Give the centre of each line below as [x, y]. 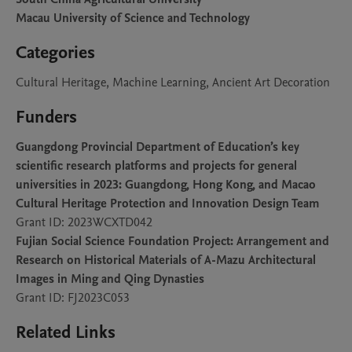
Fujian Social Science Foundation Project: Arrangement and [172, 241]
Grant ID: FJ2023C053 [73, 298]
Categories [55, 53]
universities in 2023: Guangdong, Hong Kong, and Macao [166, 185]
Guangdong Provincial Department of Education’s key [158, 147]
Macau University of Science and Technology [133, 18]
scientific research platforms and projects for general [156, 166]
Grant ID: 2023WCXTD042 [84, 222]
